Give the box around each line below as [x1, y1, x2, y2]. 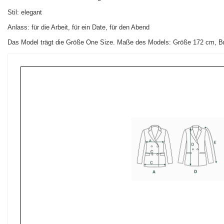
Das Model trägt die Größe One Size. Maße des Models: [7, 38, 173, 46]
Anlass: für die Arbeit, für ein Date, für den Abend [7, 23, 149, 31]
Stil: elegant [7, 8, 42, 16]
